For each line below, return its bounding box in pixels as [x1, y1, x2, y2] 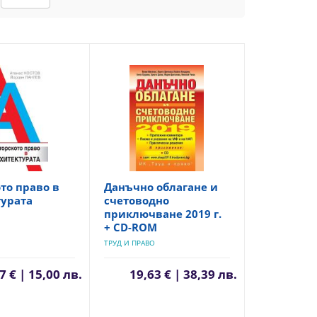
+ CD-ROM [103, 220, 157, 234]
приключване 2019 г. [103, 207, 221, 221]
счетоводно [103, 193, 169, 207]
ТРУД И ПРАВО [103, 238, 155, 248]
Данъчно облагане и [103, 180, 218, 194]
